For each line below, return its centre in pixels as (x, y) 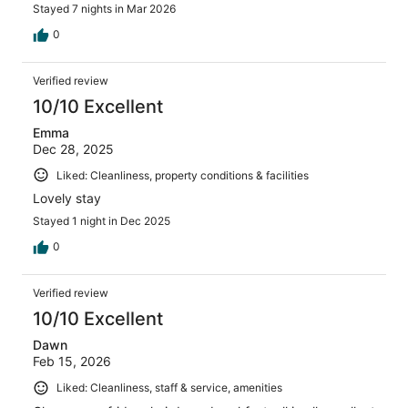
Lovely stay (67, 199)
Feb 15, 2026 (72, 362)
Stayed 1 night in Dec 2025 (102, 221)
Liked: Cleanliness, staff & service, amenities (169, 388)
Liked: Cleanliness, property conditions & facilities (183, 175)
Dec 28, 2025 (73, 148)
